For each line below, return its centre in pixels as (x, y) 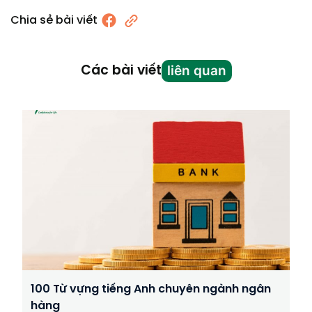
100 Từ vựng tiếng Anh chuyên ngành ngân (151, 289)
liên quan (196, 70)
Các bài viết (121, 71)
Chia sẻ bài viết (54, 20)
